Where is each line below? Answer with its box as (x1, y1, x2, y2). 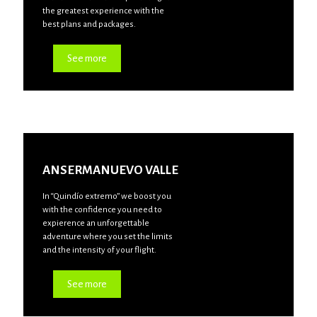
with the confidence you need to (42, 204, 162, 214)
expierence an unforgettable (42, 218, 149, 228)
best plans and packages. (42, 19, 136, 29)
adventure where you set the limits (42, 231, 173, 241)
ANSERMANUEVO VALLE (42, 163, 178, 177)
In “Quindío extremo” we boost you (42, 191, 171, 201)
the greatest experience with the (42, 6, 164, 16)
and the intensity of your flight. (42, 245, 156, 255)
